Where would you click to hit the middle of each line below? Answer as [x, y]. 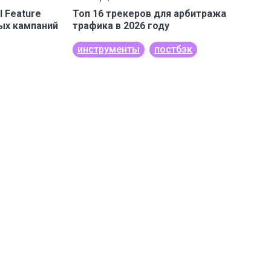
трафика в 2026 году [121, 26]
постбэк [173, 49]
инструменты [109, 49]
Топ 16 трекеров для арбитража [149, 14]
